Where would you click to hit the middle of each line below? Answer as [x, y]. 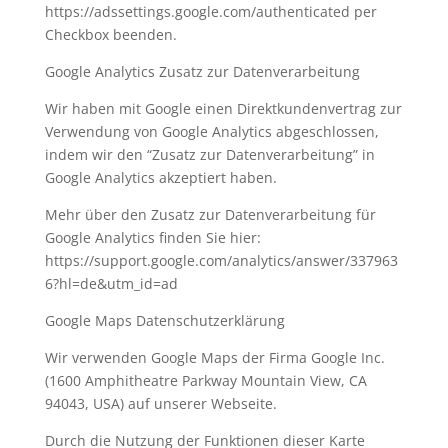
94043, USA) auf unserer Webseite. [160, 403]
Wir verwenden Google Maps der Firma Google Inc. [214, 357]
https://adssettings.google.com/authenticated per [210, 11]
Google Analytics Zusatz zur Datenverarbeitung [202, 71]
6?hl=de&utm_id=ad [111, 283]
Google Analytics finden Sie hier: [152, 237]
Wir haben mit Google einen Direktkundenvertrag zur [223, 108]
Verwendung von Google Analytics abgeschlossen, [211, 131]
